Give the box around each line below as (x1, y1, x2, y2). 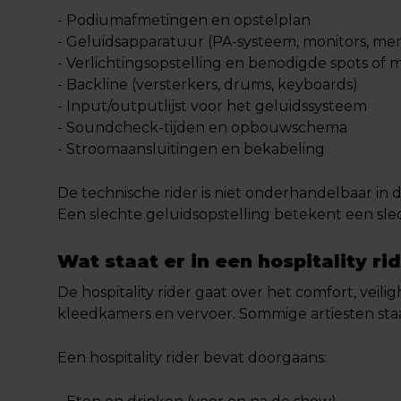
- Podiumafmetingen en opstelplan (57, 12, 311, 29)
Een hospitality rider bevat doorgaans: (57, 349, 327, 366)
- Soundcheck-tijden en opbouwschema (57, 119, 347, 136)
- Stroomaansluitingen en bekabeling (57, 141, 325, 158)
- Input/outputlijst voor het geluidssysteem (57, 98, 367, 115)
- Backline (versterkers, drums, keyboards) (57, 76, 358, 93)
